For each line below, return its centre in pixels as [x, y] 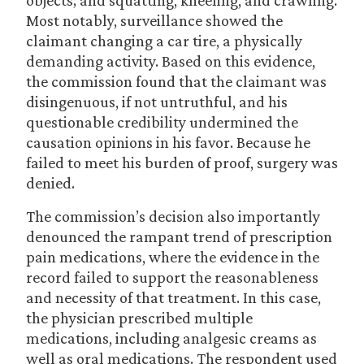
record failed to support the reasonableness [172, 277]
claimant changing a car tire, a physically [164, 41]
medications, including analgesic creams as [171, 338]
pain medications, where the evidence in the [173, 257]
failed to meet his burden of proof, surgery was [182, 162]
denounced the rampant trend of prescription [179, 236]
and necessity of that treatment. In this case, [173, 297]
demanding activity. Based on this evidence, [171, 61]
